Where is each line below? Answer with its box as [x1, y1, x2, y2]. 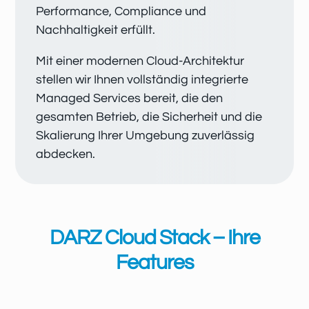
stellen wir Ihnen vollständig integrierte [36, 73, 249, 86]
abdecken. [36, 148, 96, 161]
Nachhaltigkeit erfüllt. [36, 23, 156, 37]
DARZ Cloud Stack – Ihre [49, 227, 260, 248]
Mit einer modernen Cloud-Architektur [36, 54, 245, 68]
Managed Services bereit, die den [36, 92, 223, 105]
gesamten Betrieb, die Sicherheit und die [36, 110, 263, 123]
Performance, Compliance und [36, 5, 207, 18]
